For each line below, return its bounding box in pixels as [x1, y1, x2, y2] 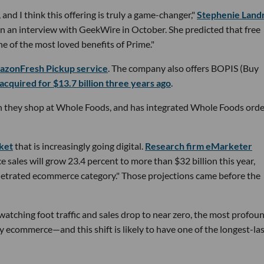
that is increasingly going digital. [13, 140, 145, 151]
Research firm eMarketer [145, 140, 252, 151]
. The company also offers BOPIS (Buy [108, 62, 259, 74]
